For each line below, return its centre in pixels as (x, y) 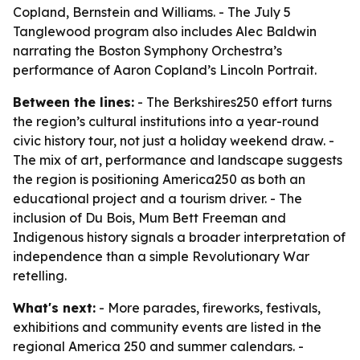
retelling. (40, 276)
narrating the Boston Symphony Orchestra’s (147, 51)
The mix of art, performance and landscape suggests (178, 160)
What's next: (54, 308)
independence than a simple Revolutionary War (161, 256)
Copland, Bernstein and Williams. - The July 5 (152, 12)
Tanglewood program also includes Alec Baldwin (165, 31)
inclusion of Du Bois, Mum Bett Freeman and (149, 218)
